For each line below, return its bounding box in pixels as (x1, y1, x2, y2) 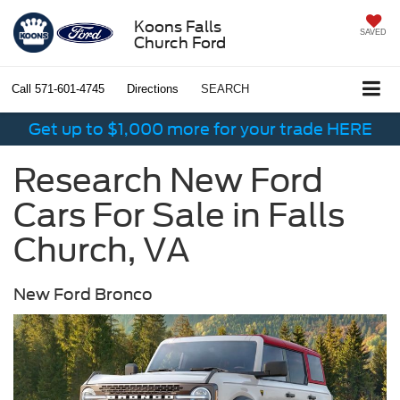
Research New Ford (13, 161, 323, 201)
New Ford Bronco (13, 285, 153, 304)
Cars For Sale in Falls (13, 196, 345, 236)
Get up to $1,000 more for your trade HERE (28, 120, 372, 139)
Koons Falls (133, 17, 221, 36)
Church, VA (13, 230, 190, 271)
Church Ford (133, 33, 226, 52)
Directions (127, 82, 179, 96)
